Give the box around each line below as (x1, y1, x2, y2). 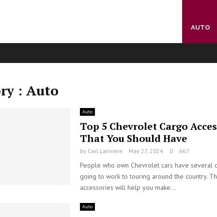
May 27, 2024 (128, 147, 163, 155)
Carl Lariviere (87, 147, 123, 155)
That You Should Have (79, 132, 187, 145)
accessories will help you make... (79, 183, 176, 192)
